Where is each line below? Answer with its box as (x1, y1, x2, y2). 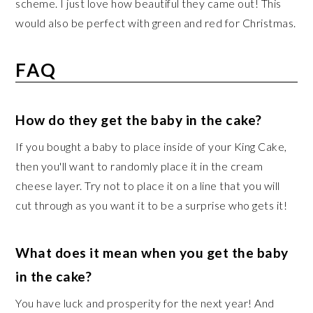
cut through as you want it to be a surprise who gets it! (15, 198, 288, 212)
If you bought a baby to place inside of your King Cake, (15, 140, 287, 153)
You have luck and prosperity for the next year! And (15, 296, 275, 310)
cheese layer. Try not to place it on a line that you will (15, 179, 280, 192)
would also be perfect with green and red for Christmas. (15, 16, 296, 29)
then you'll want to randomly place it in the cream (15, 159, 263, 173)
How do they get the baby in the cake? (15, 112, 265, 128)
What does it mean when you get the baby (15, 245, 289, 261)
